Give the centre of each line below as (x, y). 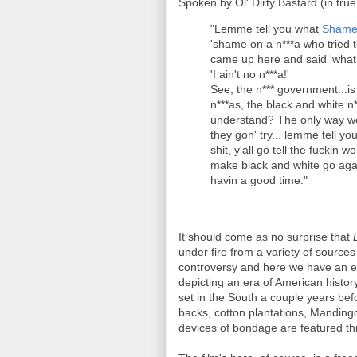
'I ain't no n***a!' (250, 74)
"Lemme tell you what (266, 29)
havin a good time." (259, 180)
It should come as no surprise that (266, 237)
